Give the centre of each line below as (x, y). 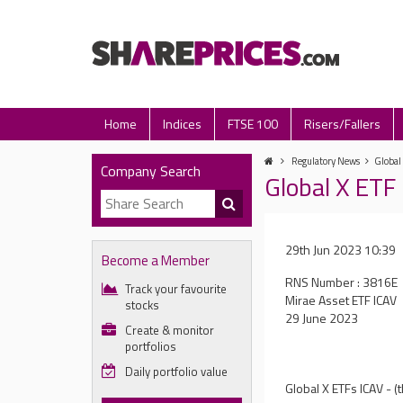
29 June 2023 (322, 318)
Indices (182, 124)
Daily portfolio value (176, 372)
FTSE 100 (253, 124)
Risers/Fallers (342, 124)
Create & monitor (170, 330)
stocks (142, 305)
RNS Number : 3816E (342, 282)
